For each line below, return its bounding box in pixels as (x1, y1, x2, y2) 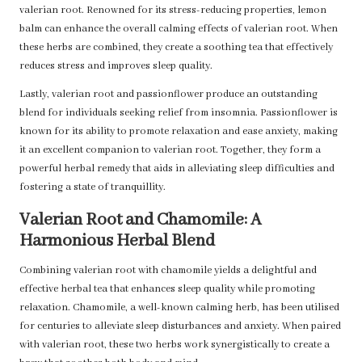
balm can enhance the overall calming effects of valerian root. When (19, 23, 338, 36)
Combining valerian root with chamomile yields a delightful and (19, 264, 317, 278)
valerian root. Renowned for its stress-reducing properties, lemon (19, 4, 326, 18)
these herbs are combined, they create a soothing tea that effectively (19, 41, 333, 55)
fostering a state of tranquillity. (19, 181, 166, 195)
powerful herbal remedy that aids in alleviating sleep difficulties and (19, 162, 335, 176)
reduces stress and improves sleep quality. (19, 60, 213, 74)
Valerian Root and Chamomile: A (19, 209, 261, 232)
